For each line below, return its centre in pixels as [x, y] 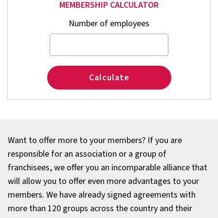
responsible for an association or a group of [87, 154]
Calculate [109, 78]
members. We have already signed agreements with [102, 195]
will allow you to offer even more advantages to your [103, 182]
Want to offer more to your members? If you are [95, 141]
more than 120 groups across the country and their [100, 209]
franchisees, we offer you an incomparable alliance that [108, 168]
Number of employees [109, 24]
